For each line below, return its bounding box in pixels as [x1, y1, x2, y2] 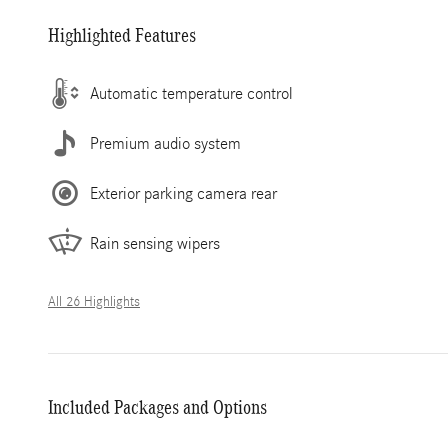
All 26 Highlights [48, 294, 140, 310]
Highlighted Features [48, 24, 196, 46]
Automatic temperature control [90, 83, 293, 103]
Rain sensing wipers [90, 233, 220, 253]
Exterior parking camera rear [90, 183, 277, 203]
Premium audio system [90, 133, 241, 153]
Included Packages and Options [48, 396, 267, 418]
